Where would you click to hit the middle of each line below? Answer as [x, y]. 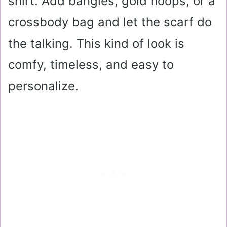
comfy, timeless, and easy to [91, 64]
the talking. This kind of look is [96, 43]
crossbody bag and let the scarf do [110, 22]
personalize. [43, 86]
